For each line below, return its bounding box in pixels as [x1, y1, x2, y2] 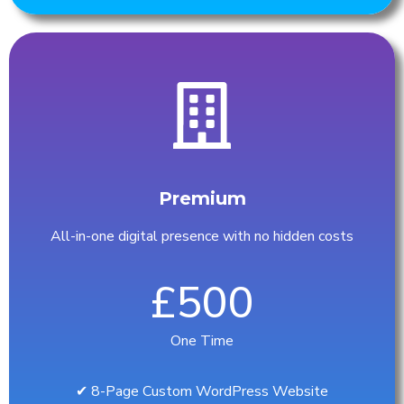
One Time [170, 330, 234, 351]
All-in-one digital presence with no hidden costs [50, 225, 353, 246]
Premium [158, 187, 246, 209]
